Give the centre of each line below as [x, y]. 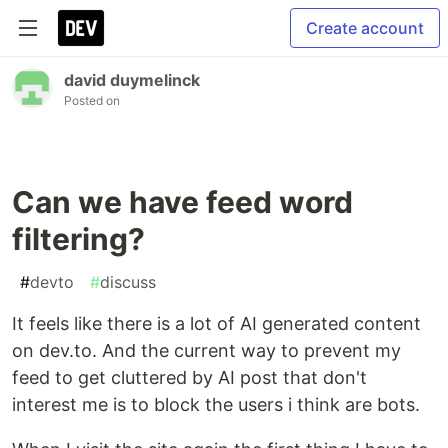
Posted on [92, 100]
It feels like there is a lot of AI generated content [216, 323]
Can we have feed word [182, 202]
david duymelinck [132, 80]
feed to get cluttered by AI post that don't [189, 377]
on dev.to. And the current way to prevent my [206, 350]
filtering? [78, 239]
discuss [128, 282]
